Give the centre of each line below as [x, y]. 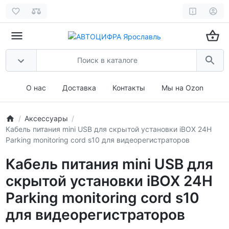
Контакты [129, 87]
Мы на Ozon [182, 87]
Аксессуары [46, 119]
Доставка [79, 87]
